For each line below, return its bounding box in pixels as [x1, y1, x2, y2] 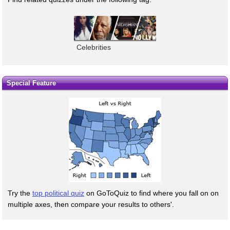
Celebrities [76, 43, 111, 52]
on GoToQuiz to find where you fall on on [84, 188, 219, 197]
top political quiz [32, 188, 84, 197]
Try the [8, 188, 32, 197]
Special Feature [6, 79, 56, 87]
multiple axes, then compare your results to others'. [8, 200, 174, 208]
